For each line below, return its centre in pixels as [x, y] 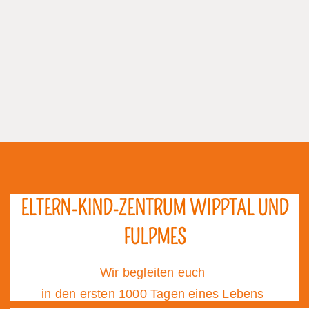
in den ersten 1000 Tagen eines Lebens [154, 294]
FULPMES [154, 238]
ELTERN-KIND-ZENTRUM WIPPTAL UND [154, 209]
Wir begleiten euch [154, 273]
